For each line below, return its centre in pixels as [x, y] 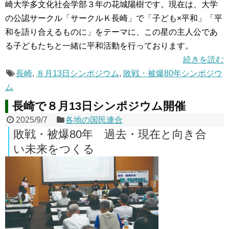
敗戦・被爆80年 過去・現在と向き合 [110, 134]
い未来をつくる [54, 149]
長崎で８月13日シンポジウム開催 [99, 106]
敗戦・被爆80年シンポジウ [173, 73]
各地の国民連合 [94, 120]
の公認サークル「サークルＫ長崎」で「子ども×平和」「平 [114, 18]
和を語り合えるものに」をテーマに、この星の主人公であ [111, 32]
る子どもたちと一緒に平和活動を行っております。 [99, 45]
